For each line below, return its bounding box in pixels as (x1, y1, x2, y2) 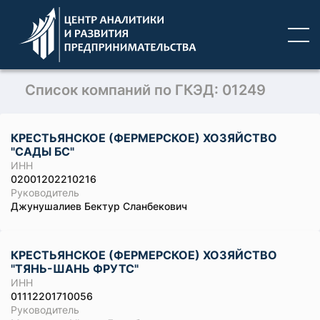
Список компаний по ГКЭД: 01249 (25, 81, 266, 99)
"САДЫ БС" (11, 144, 74, 159)
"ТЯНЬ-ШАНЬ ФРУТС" (11, 261, 139, 276)
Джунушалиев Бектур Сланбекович (11, 200, 187, 212)
